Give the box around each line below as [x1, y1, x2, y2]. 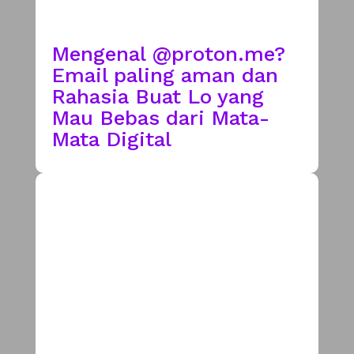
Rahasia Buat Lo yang [51, 84, 264, 108]
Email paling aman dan [51, 62, 278, 87]
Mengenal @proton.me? [51, 41, 285, 66]
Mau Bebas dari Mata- [51, 105, 269, 130]
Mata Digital [51, 126, 171, 151]
